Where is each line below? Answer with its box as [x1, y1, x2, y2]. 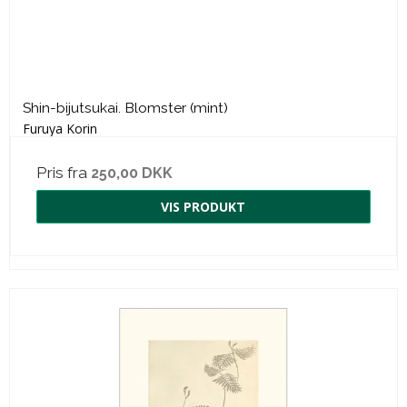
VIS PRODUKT [161, 198, 245, 216]
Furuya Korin [23, 120, 97, 138]
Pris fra [36, 164, 91, 183]
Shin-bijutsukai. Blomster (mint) [23, 99, 228, 117]
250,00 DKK [91, 164, 173, 183]
